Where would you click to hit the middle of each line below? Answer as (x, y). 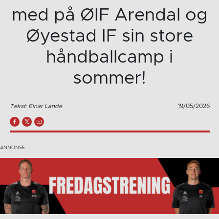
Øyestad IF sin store (109, 36)
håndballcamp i (109, 57)
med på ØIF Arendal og (109, 15)
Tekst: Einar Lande (36, 106)
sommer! (109, 78)
